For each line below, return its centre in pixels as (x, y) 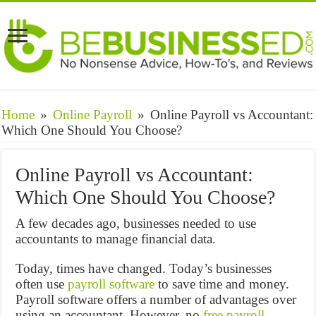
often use (42, 284)
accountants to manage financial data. (116, 239)
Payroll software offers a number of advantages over (156, 299)
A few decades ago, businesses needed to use (136, 223)
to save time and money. (222, 284)
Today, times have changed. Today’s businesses (144, 268)
